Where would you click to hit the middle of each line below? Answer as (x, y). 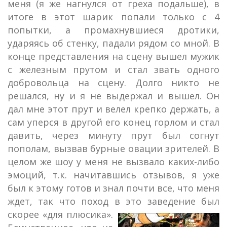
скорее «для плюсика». (60, 214)
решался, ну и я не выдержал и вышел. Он (113, 96)
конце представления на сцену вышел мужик (113, 56)
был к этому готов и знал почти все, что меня (113, 188)
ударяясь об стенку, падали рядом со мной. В (113, 43)
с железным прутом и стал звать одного (113, 69)
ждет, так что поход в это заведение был (113, 201)
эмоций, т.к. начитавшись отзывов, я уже (113, 175)
